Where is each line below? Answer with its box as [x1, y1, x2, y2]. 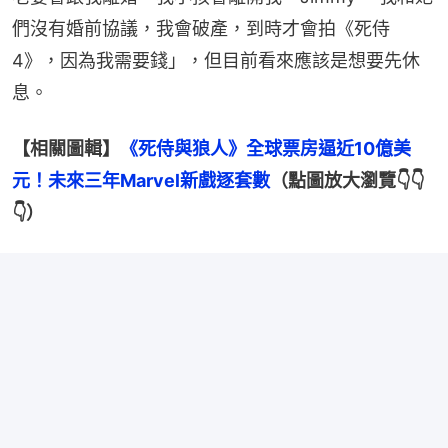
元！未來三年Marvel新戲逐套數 [12, 169, 270, 191]
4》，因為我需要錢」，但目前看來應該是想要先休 [12, 49, 420, 71]
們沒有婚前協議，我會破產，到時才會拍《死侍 [12, 17, 390, 39]
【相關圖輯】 [12, 137, 120, 159]
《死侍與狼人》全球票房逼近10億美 [120, 137, 411, 159]
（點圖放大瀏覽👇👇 [270, 169, 424, 191]
